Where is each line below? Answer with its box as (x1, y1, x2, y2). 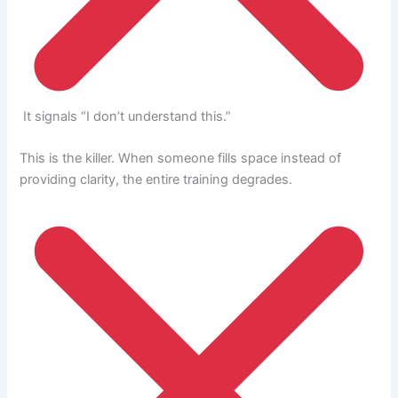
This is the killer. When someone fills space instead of (20, 150, 342, 167)
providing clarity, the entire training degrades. (20, 171, 293, 188)
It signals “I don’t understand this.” (20, 107, 232, 124)
